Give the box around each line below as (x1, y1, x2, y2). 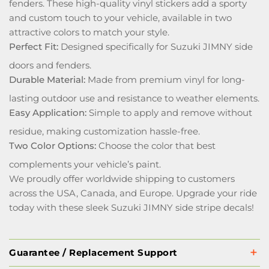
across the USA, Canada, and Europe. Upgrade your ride (9, 187, 257, 199)
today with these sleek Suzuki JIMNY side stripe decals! (9, 202, 254, 213)
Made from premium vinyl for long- (85, 74, 245, 85)
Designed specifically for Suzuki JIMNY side (58, 41, 253, 52)
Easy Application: (9, 107, 86, 118)
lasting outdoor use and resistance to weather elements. (9, 92, 259, 104)
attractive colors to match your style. (9, 26, 169, 38)
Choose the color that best (96, 140, 216, 151)
